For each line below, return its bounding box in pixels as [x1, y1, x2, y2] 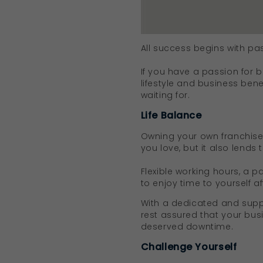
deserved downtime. [140, 220, 234, 232]
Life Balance [140, 108, 202, 122]
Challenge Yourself [140, 240, 237, 254]
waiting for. [140, 89, 190, 101]
